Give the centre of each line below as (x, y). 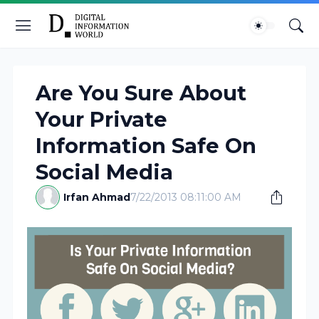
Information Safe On (146, 146)
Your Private (102, 119)
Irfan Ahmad (97, 197)
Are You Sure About (141, 93)
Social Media (105, 172)
